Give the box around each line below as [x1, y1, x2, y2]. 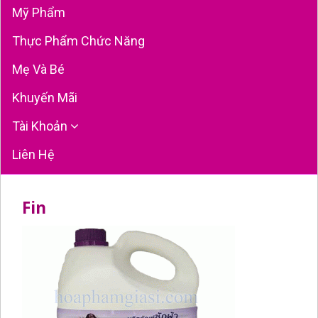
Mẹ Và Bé [12, 61, 65, 77]
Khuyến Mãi [12, 89, 77, 105]
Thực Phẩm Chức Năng [12, 33, 145, 48]
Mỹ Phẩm [12, 4, 65, 20]
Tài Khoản [12, 118, 70, 133]
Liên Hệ [12, 146, 55, 162]
